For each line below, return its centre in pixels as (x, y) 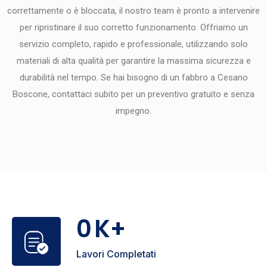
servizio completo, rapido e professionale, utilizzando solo (133, 44)
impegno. (133, 111)
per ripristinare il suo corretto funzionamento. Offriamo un (133, 27)
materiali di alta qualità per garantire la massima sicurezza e (133, 60)
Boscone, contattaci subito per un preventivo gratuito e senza (133, 94)
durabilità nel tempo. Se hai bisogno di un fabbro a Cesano (133, 77)
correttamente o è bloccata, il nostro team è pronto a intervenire (133, 10)
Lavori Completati (116, 254)
